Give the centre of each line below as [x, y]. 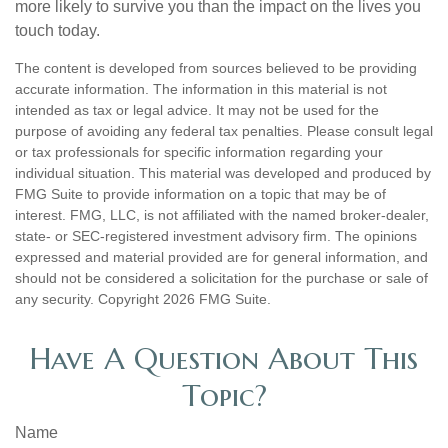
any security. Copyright [89, 299]
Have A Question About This [224, 358]
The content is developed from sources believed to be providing [216, 68]
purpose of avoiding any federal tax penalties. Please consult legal [224, 131]
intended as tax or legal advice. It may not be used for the [197, 110]
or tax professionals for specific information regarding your [199, 152]
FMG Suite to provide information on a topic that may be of [200, 194]
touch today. [57, 30]
